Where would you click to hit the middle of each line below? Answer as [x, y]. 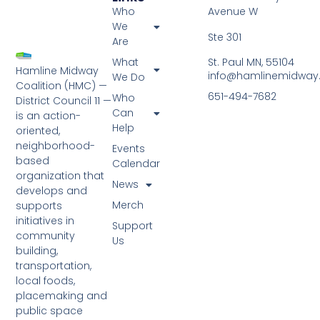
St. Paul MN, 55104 [251, 62]
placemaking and [62, 295]
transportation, [54, 265]
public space [50, 310]
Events [128, 149]
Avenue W [233, 12]
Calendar [136, 164]
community [46, 235]
